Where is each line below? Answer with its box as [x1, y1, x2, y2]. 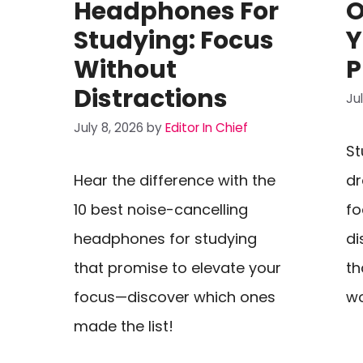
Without [73, 52, 177, 87]
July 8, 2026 [73, 119, 143, 137]
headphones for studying [73, 228, 257, 250]
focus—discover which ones [73, 287, 275, 308]
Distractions [73, 81, 228, 116]
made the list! [73, 316, 173, 337]
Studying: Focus [73, 23, 274, 58]
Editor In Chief [164, 119, 248, 137]
